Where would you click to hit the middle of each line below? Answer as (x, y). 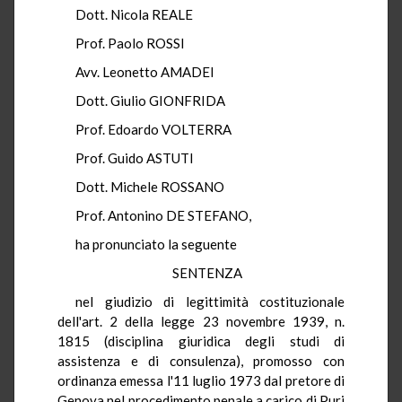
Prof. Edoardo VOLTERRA (153, 129)
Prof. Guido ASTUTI (135, 157)
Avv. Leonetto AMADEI (145, 71)
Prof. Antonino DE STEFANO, (163, 215)
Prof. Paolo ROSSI (130, 43)
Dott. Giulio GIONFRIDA (150, 100)
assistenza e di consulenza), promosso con (201, 360)
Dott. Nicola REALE (134, 14)
